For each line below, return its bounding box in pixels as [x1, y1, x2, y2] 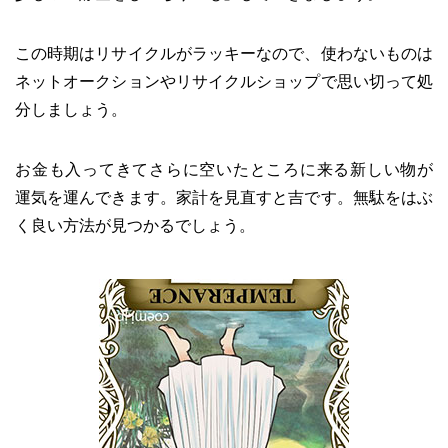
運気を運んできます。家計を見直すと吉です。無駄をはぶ [15, 188, 433, 206]
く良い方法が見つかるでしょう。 [15, 216, 255, 234]
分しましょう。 [15, 100, 127, 118]
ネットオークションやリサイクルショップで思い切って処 [15, 72, 433, 90]
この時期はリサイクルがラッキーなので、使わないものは [15, 44, 433, 62]
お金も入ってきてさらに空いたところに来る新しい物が [15, 160, 433, 178]
